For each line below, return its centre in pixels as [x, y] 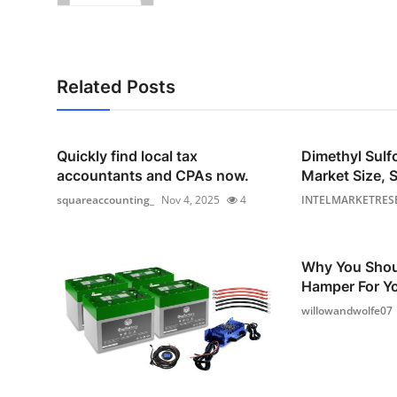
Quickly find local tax [127, 156]
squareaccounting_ [105, 200]
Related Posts [116, 87]
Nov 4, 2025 [191, 200]
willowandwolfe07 [346, 311]
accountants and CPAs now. [153, 175]
